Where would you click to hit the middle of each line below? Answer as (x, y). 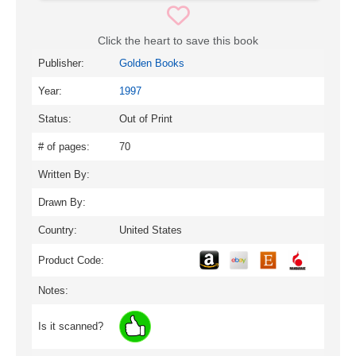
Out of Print (146, 118)
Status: (55, 118)
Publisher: (61, 63)
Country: (58, 230)
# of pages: (64, 146)
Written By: (64, 174)
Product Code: (71, 260)
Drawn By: (62, 202)
